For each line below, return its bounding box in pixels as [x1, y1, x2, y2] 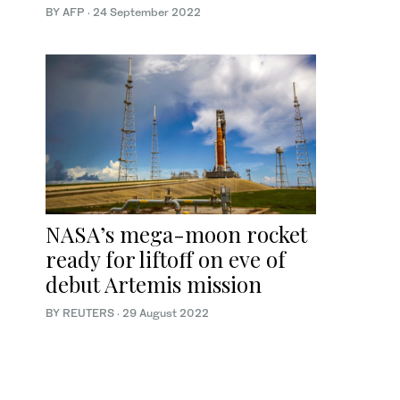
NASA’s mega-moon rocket [46, 219, 307, 248]
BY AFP [46, 5, 87, 20]
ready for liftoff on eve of [46, 244, 286, 273]
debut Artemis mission [46, 269, 262, 298]
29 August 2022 [122, 305, 209, 320]
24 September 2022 [93, 5, 201, 20]
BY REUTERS [46, 305, 117, 320]
